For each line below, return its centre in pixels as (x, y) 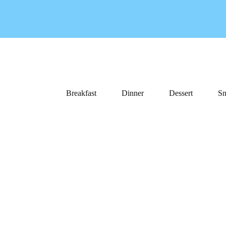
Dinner (132, 93)
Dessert (181, 93)
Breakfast (81, 93)
